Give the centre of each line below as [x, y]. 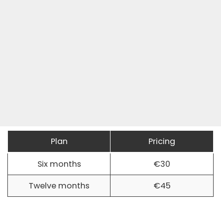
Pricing [162, 141]
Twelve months [59, 185]
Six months [59, 164]
